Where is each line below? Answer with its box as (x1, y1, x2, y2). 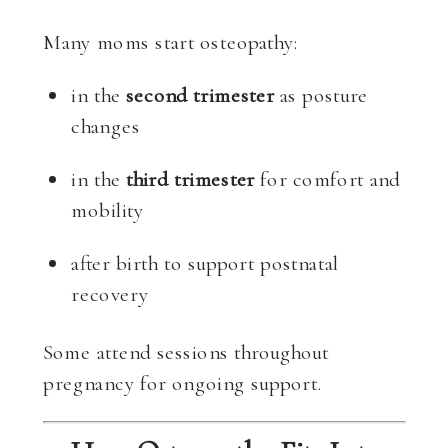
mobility (71, 197, 145, 223)
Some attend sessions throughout (43, 339, 330, 365)
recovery (71, 281, 149, 307)
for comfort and (254, 166, 401, 192)
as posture (274, 82, 369, 108)
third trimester (126, 166, 255, 192)
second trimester (126, 82, 275, 108)
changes (71, 113, 140, 139)
